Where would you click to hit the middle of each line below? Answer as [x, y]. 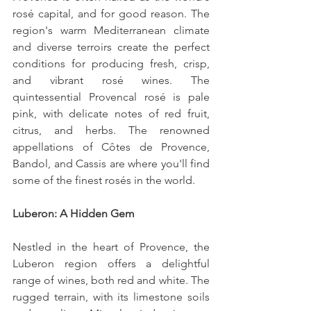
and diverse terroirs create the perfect [111, 47]
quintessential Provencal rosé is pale [111, 97]
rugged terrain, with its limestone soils [111, 297]
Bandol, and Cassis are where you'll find [111, 164]
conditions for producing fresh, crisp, [111, 64]
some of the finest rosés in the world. [104, 180]
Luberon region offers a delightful [111, 264]
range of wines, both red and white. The [111, 280]
